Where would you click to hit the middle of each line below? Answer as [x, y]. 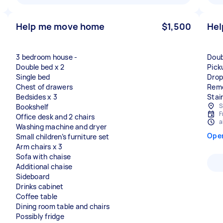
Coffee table [37, 196]
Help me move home [60, 26]
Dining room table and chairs [63, 206]
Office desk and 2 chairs [55, 117]
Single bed [33, 77]
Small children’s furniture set [63, 137]
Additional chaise [44, 167]
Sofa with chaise [43, 157]
